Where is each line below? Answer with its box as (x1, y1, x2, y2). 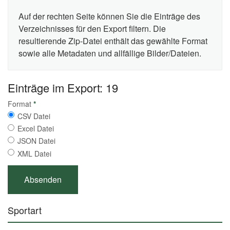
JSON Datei (17, 136, 56, 146)
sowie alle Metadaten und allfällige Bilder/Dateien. (18, 47, 201, 59)
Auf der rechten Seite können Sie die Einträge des (18, 10, 200, 22)
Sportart (8, 203, 42, 217)
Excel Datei (17, 123, 54, 134)
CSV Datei (17, 110, 51, 121)
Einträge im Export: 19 (8, 79, 118, 95)
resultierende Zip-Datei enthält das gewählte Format (18, 34, 207, 47)
